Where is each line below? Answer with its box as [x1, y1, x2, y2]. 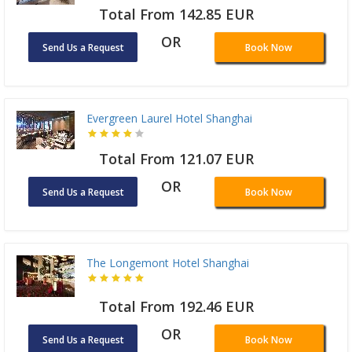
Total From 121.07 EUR [98, 149, 254, 169]
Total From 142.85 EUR [98, 5, 254, 24]
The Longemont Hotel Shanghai [86, 255, 249, 271]
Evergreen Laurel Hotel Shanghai [86, 111, 252, 126]
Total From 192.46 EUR [98, 297, 254, 317]
